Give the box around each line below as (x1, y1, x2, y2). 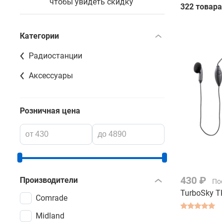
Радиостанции (29, 51, 82, 60)
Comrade (36, 193, 67, 203)
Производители (20, 175, 78, 185)
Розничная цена (20, 106, 80, 115)
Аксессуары (29, 70, 73, 80)
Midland (36, 211, 64, 221)
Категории (20, 31, 59, 41)
